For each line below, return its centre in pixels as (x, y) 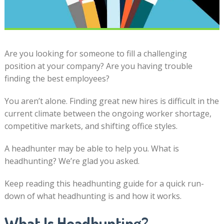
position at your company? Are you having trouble (98, 66)
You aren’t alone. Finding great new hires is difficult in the (111, 101)
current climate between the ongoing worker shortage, (108, 113)
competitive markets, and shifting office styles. (91, 126)
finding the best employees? (57, 78)
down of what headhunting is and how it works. (93, 196)
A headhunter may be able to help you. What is (91, 148)
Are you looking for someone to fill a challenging (95, 53)
